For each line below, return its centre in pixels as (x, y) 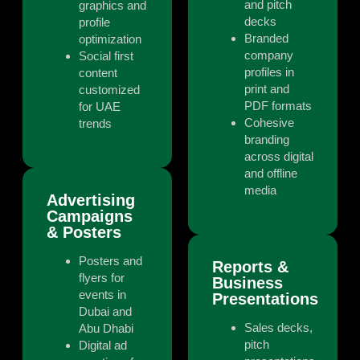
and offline (271, 174)
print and (267, 89)
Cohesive (269, 123)
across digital (279, 157)
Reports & (250, 267)
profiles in (269, 72)
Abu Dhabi (106, 329)
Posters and (110, 261)
